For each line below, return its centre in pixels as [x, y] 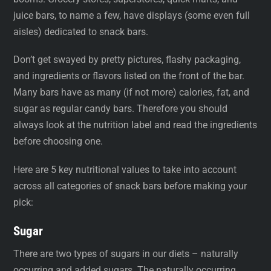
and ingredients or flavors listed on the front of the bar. [129, 76]
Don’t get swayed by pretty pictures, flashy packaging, [127, 60]
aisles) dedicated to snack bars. [81, 32]
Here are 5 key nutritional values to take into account [125, 169]
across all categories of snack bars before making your [130, 186]
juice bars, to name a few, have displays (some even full [132, 16]
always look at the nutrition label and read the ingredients [135, 125]
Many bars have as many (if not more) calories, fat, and [132, 93]
